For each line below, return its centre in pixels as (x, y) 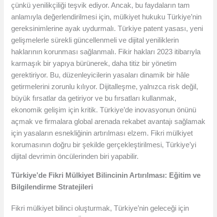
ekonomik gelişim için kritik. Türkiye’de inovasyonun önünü (104, 110)
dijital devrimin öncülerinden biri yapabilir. (75, 156)
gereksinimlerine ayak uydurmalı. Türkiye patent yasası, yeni (107, 29)
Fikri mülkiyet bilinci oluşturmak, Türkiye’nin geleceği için (100, 208)
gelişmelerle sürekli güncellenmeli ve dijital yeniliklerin (95, 40)
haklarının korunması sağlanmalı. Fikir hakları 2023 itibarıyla (106, 52)
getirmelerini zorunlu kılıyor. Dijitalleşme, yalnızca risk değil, (105, 87)
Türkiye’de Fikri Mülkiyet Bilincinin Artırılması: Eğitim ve (106, 175)
